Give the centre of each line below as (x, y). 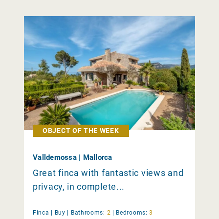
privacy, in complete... (79, 187)
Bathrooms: (88, 213)
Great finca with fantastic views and (108, 173)
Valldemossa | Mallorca (73, 158)
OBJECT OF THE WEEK (81, 131)
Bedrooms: (132, 213)
